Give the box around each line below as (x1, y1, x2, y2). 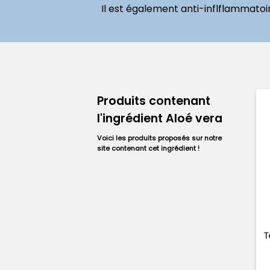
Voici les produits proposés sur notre (97, 133, 222, 143)
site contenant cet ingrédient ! (97, 143, 200, 153)
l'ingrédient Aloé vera (97, 110, 223, 127)
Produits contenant (97, 92, 211, 109)
